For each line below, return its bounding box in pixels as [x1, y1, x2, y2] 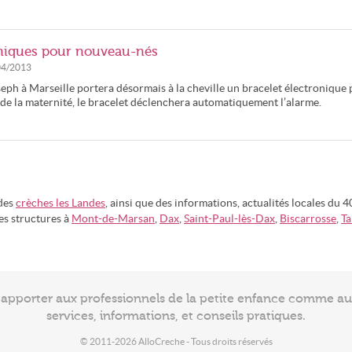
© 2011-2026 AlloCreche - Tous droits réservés [79, 336, 273, 346]
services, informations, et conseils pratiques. [46, 309, 306, 323]
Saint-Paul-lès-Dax [184, 213, 275, 225]
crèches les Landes [16, 197, 105, 209]
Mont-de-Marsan [71, 213, 155, 225]
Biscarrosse [280, 213, 336, 225]
